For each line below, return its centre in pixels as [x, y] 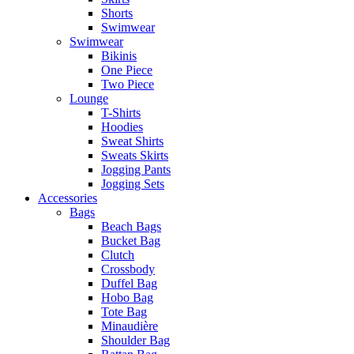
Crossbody [128, 269]
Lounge [89, 98]
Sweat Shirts [132, 141]
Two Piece [128, 84]
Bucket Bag [131, 241]
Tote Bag [124, 312]
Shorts [117, 13]
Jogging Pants [136, 169]
